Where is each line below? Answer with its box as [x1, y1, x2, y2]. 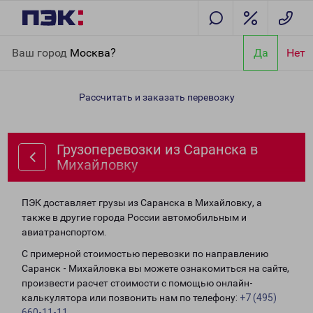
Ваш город [12, 45, 70, 59]
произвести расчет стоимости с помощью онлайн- [22, 277, 253, 289]
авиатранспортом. [22, 226, 106, 238]
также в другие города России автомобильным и [22, 212, 247, 223]
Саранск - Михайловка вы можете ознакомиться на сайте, [22, 263, 289, 274]
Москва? [70, 45, 116, 59]
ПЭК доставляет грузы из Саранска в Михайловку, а [22, 197, 262, 208]
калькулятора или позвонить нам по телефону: [22, 292, 240, 303]
